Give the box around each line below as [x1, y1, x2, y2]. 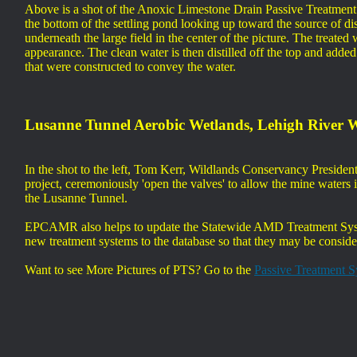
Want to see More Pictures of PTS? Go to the [25, 263, 254, 277]
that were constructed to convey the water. [25, 59, 236, 73]
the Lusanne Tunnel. [25, 191, 127, 206]
